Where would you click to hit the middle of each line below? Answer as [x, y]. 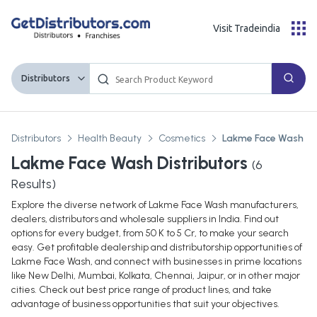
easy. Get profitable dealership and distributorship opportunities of [157, 248]
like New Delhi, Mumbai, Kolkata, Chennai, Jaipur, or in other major [156, 276]
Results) [34, 184]
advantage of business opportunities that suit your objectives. [145, 304]
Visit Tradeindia [247, 28]
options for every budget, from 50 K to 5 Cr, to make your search [150, 234]
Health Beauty [110, 139]
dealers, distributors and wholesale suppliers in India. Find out [145, 219]
